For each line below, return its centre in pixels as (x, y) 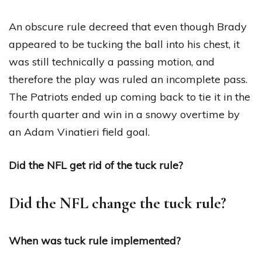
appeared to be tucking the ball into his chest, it (124, 44)
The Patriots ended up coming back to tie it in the (130, 96)
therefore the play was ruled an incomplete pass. (128, 79)
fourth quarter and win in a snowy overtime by (124, 114)
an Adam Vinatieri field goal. (79, 132)
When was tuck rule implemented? (95, 240)
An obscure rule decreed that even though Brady (128, 26)
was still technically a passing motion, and (112, 61)
